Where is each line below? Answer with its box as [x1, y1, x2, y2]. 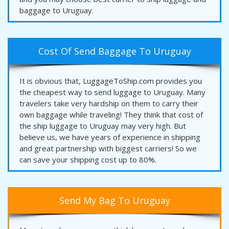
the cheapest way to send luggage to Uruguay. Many [19, 86, 205, 97]
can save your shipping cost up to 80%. [19, 154, 156, 165]
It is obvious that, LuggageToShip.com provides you [19, 75, 202, 86]
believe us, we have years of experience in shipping [19, 131, 200, 142]
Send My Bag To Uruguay [59, 194, 170, 207]
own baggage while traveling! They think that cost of [19, 109, 203, 120]
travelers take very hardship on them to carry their [19, 98, 198, 108]
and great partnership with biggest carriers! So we [19, 143, 197, 153]
